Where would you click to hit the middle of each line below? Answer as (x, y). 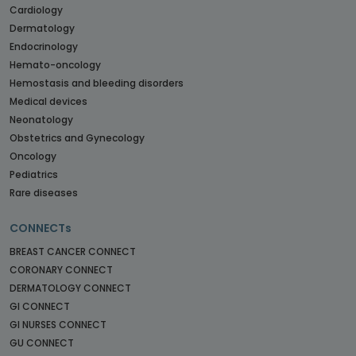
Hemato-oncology (55, 64)
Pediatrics (34, 174)
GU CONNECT (42, 342)
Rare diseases (44, 192)
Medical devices (48, 101)
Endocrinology (44, 46)
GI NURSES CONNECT (58, 324)
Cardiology (36, 10)
